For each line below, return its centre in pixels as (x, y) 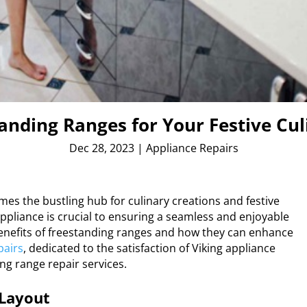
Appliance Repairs (192, 148)
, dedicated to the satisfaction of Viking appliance (149, 248)
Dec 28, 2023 (101, 148)
